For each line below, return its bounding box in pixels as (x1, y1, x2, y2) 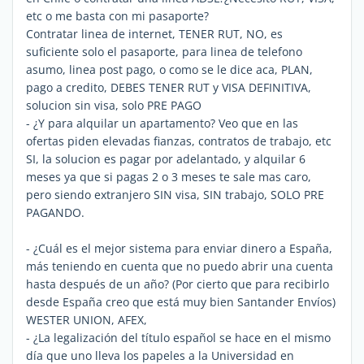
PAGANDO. (26, 204, 84, 220)
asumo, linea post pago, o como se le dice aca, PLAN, (26, 61, 313, 77)
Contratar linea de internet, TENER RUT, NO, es (26, 25, 283, 41)
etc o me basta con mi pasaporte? (26, 7, 209, 24)
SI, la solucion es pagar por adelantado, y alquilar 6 (26, 150, 305, 167)
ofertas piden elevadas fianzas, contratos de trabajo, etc (26, 132, 331, 149)
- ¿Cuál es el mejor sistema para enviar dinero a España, (26, 240, 332, 256)
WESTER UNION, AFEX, (26, 311, 147, 327)
